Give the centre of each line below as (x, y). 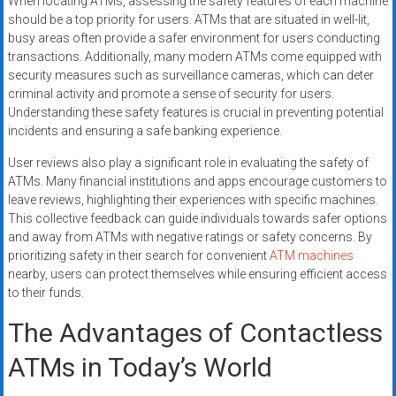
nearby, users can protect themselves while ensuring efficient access (197, 274)
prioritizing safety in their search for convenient (138, 256)
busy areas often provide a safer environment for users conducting (194, 38)
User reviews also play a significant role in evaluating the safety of (188, 163)
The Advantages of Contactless (195, 333)
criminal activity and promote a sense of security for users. (171, 94)
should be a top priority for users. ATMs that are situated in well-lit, (188, 20)
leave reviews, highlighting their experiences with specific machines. (193, 200)
